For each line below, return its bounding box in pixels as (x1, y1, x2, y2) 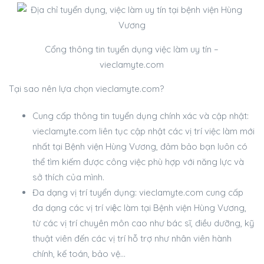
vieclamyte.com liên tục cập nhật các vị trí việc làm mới (32, 125, 255, 137)
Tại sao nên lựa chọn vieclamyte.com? (9, 82, 164, 94)
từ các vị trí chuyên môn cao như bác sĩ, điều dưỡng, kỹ (32, 217, 255, 229)
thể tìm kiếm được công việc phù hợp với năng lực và (32, 156, 244, 167)
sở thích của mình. (32, 171, 104, 183)
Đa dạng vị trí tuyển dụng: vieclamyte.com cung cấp (32, 186, 243, 198)
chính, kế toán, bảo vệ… (32, 247, 126, 259)
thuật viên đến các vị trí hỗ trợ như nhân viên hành (32, 232, 232, 244)
